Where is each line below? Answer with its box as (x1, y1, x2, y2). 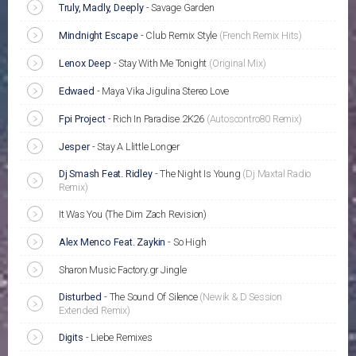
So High (172, 236, 207, 249)
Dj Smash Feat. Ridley (58, 168, 153, 180)
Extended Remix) (58, 304, 130, 317)
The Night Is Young (160, 168, 243, 180)
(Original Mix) (209, 57, 266, 70)
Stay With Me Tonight (118, 57, 210, 70)
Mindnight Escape (58, 29, 138, 42)
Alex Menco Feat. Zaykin (58, 236, 166, 249)
